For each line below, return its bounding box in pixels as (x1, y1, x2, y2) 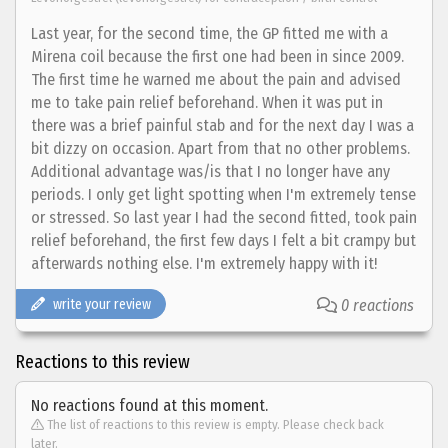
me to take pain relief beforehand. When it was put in (31, 92, 383, 112)
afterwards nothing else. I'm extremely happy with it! (31, 253, 377, 273)
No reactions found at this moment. (31, 395, 268, 415)
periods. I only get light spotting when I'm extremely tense (31, 184, 416, 204)
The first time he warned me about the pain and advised (31, 69, 401, 89)
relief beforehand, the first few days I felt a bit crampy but (31, 230, 416, 250)
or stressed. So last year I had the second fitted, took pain (31, 207, 417, 227)
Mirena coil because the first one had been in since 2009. (31, 46, 404, 66)
